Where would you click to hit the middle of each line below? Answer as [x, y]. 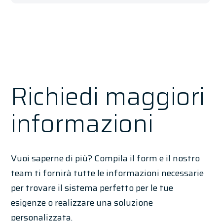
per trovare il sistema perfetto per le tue [92, 188]
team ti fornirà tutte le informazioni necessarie [108, 173]
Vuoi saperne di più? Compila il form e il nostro [106, 159]
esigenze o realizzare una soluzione [82, 203]
